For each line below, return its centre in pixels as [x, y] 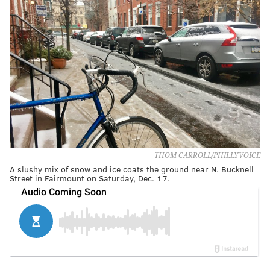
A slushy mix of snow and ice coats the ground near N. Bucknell [132, 169]
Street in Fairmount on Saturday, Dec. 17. [90, 178]
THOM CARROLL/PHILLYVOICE [207, 155]
